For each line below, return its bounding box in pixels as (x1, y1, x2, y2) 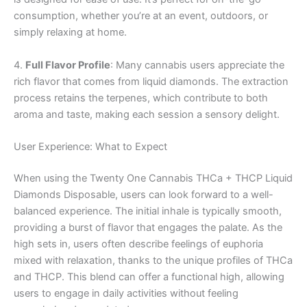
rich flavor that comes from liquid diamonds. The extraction (14, 75, 288, 88)
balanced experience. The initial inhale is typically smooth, (14, 204, 282, 217)
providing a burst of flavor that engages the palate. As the (14, 221, 282, 234)
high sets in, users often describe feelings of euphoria (14, 237, 263, 250)
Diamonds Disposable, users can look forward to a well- (14, 188, 273, 201)
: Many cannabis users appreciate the (110, 58, 284, 71)
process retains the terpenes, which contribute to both (14, 91, 268, 104)
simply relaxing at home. (14, 26, 127, 39)
